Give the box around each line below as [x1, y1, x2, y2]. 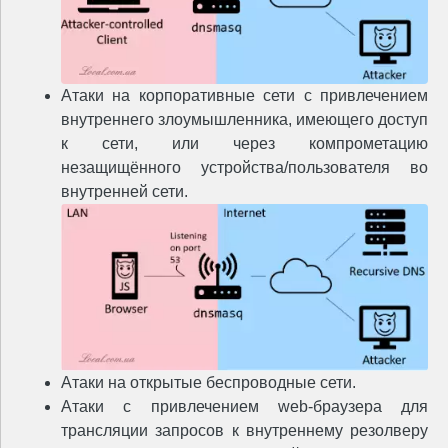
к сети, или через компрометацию [61, 135, 428, 153]
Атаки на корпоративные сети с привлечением [61, 87, 428, 105]
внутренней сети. [61, 183, 188, 201]
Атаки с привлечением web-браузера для [61, 398, 428, 416]
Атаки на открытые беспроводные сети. [61, 374, 356, 392]
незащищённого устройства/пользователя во [61, 159, 428, 177]
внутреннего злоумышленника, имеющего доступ [61, 111, 428, 129]
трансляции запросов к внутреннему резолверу [61, 422, 428, 440]
